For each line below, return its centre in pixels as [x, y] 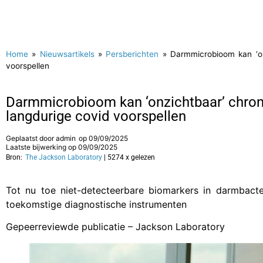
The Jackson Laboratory [64, 157]
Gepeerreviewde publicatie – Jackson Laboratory [115, 227]
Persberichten [132, 54]
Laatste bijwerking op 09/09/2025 [62, 147]
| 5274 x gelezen [129, 157]
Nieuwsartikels [67, 54]
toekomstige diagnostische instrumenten [96, 204]
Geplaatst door [31, 138]
